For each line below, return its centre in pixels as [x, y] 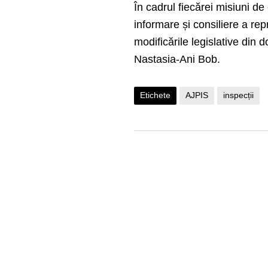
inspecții [239, 95]
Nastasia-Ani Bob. [177, 60]
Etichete [156, 95]
